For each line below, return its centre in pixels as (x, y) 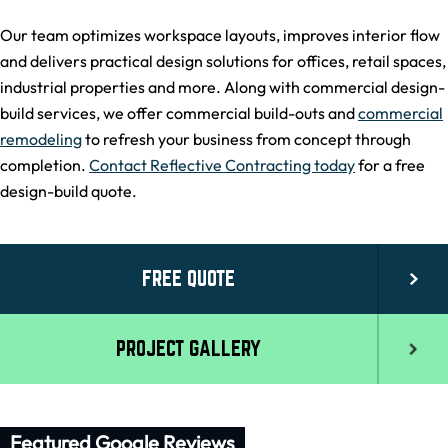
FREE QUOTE (188, 279)
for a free (390, 165)
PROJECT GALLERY (188, 349)
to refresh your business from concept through (246, 139)
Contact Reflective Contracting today (222, 165)
